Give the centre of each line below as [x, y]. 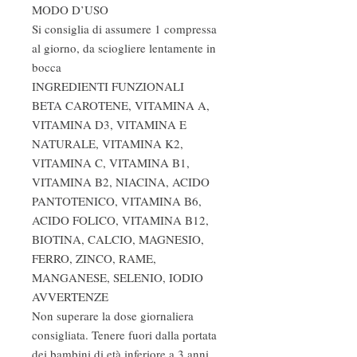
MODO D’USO [70, 10]
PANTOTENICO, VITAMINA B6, [117, 201]
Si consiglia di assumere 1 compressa [124, 29]
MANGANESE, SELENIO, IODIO [118, 277]
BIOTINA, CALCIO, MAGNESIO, [118, 239]
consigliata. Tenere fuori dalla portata [124, 335]
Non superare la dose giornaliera [113, 316]
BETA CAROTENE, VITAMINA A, [121, 105]
